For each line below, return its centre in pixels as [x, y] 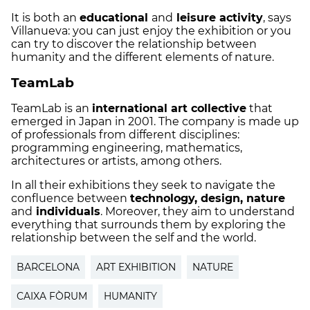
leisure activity [218, 17]
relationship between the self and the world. [135, 237]
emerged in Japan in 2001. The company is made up [155, 121]
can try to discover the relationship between [134, 44]
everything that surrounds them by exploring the [148, 224]
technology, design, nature [208, 198]
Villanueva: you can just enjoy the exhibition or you [151, 30]
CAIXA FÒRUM [52, 296]
